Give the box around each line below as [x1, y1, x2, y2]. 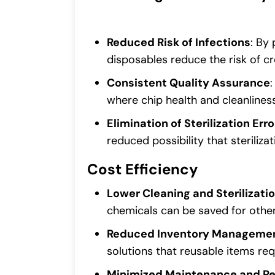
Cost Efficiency [87, 160, 198, 179]
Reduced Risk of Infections [107, 35, 250, 50]
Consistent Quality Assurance [107, 76, 270, 91]
